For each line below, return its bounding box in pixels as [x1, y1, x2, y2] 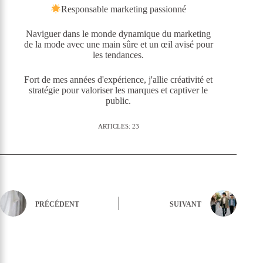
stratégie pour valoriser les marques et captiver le [29, 85, 208, 96]
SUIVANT [170, 200, 202, 208]
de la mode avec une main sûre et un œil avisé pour [23, 39, 213, 50]
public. [106, 96, 131, 106]
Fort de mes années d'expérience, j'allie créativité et [24, 75, 213, 85]
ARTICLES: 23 [97, 123, 139, 130]
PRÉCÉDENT [35, 200, 79, 208]
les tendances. [93, 50, 144, 60]
